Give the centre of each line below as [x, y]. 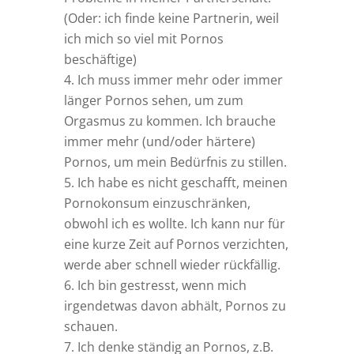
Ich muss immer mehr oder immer [180, 80]
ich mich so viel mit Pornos [143, 39]
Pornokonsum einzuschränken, [157, 203]
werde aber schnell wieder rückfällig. [172, 265]
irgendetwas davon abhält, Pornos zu [175, 306]
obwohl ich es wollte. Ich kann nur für [174, 224]
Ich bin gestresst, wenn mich [162, 286]
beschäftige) [100, 60]
